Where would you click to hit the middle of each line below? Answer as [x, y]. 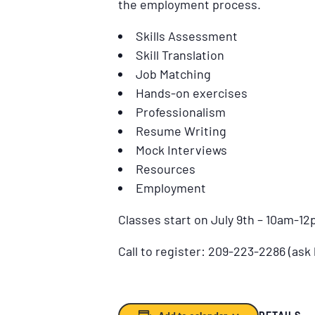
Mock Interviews [181, 149]
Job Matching [173, 73]
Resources [166, 168]
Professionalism [181, 111]
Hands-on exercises [192, 92]
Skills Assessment [187, 36]
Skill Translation [180, 54]
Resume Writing [181, 130]
